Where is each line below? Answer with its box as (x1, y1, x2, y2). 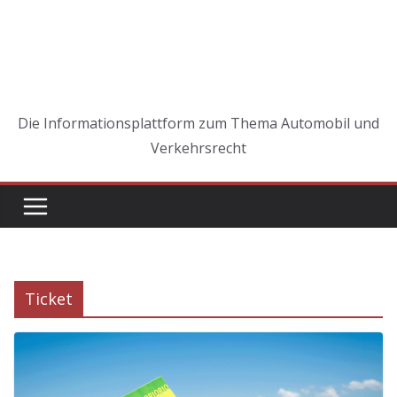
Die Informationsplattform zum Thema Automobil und (18, 113, 379, 133)
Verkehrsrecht (151, 138, 246, 158)
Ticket (25, 288, 73, 309)
